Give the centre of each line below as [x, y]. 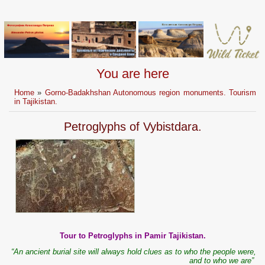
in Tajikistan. [36, 102]
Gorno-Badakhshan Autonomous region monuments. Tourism [151, 93]
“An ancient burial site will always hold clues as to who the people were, [134, 252]
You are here [132, 74]
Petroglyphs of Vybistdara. [132, 127]
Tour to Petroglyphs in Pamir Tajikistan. [132, 236]
